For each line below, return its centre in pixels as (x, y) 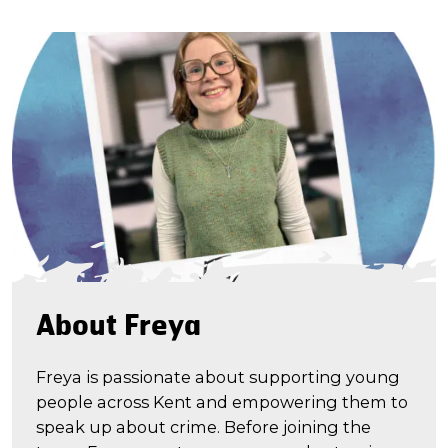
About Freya (118, 324)
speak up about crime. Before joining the (203, 426)
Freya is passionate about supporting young (218, 376)
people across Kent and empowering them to (222, 401)
